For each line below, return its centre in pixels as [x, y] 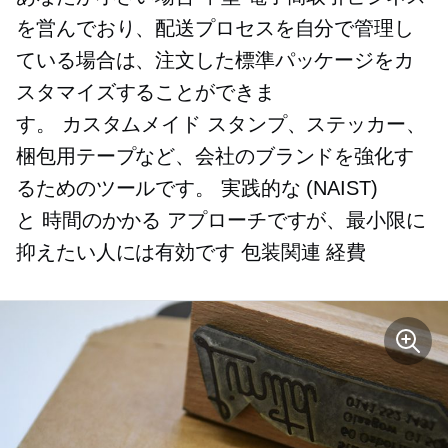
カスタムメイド [131, 124]
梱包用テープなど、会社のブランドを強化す [215, 156]
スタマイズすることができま [145, 92]
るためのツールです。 [118, 188]
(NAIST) [339, 188]
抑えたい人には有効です [128, 252]
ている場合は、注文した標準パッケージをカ [215, 60]
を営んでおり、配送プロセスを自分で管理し [215, 28]
